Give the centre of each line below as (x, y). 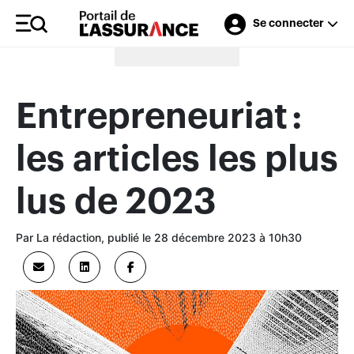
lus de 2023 (116, 202)
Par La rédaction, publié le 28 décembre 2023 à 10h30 (159, 237)
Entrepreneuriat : (159, 117)
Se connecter (288, 23)
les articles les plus (177, 160)
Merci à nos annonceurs (177, 38)
